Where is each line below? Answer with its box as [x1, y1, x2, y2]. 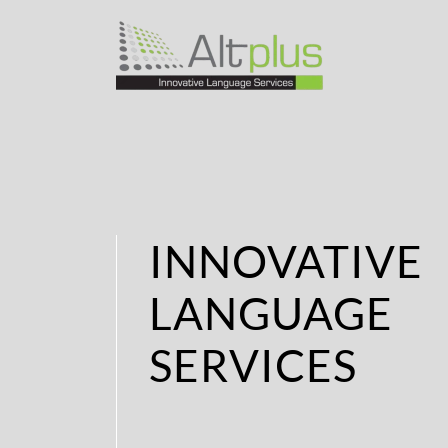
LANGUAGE [149, 286, 393, 339]
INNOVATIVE [149, 234, 423, 287]
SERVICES [149, 338, 357, 391]
